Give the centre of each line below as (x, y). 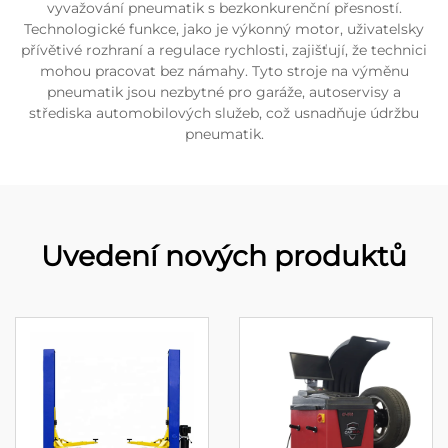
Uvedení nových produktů (224, 256)
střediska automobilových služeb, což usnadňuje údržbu (224, 113)
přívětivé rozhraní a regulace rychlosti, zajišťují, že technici (224, 50)
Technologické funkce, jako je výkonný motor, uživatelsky (224, 29)
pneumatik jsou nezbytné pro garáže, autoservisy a (224, 92)
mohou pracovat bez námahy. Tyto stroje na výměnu (224, 71)
